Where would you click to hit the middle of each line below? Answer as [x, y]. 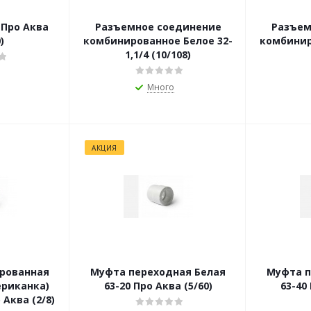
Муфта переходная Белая [158, 272]
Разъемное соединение [158, 27]
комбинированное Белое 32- [158, 41]
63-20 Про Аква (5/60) [158, 286]
